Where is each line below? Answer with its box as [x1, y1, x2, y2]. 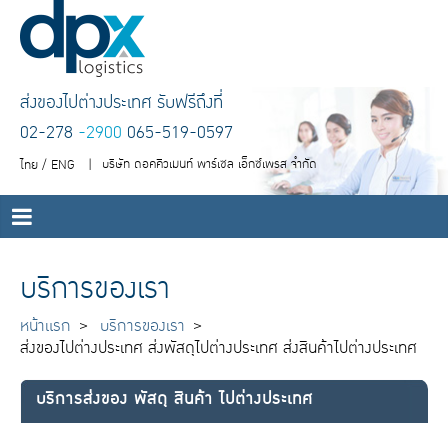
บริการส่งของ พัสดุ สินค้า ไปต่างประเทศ [36, 387, 313, 410]
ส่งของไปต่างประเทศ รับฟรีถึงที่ [20, 89, 223, 115]
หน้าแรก [20, 314, 71, 337]
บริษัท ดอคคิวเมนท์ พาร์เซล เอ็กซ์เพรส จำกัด [102, 155, 317, 173]
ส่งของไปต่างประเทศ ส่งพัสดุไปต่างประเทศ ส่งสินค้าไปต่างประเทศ [20, 336, 417, 359]
